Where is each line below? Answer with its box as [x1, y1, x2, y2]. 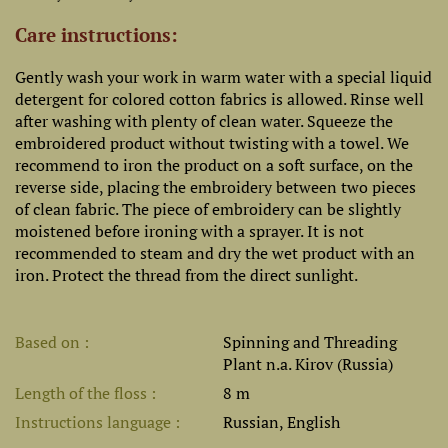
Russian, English [223, 411, 340, 433]
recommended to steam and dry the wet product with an [15, 242, 415, 264]
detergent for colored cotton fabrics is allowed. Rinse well [15, 88, 424, 110]
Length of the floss [15, 382, 151, 404]
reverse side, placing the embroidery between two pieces [15, 176, 416, 198]
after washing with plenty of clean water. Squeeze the [15, 110, 393, 132]
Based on [15, 331, 84, 353]
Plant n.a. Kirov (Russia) [223, 353, 393, 375]
